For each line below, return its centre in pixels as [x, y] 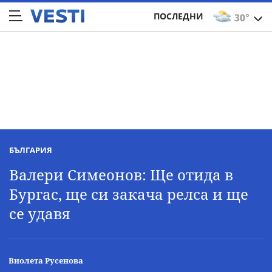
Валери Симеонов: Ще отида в [121, 175]
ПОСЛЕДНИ [178, 16]
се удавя [39, 213]
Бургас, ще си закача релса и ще [129, 194]
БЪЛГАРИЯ [31, 150]
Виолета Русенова [46, 260]
